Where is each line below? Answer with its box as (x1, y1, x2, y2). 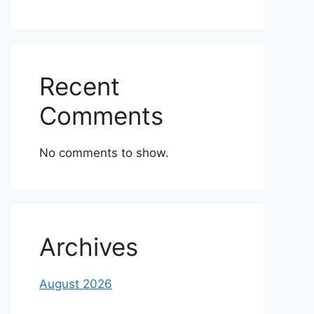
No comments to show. (39, 146, 169, 160)
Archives (39, 232, 138, 261)
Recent (39, 71, 120, 101)
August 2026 (39, 277, 112, 291)
